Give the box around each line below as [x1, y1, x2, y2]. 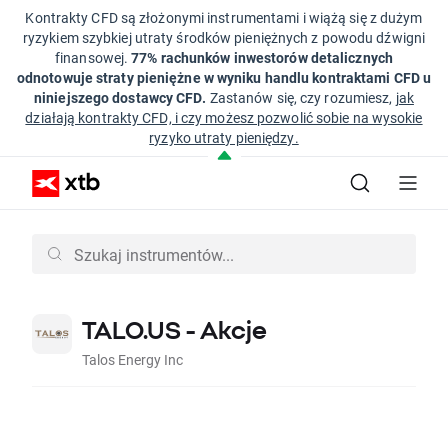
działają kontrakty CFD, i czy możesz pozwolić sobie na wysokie [25, 108, 423, 127]
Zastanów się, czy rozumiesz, [209, 88, 396, 107]
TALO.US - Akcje [82, 316, 267, 344]
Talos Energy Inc [82, 350, 183, 369]
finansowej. [55, 48, 132, 67]
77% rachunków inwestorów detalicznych [131, 48, 393, 67]
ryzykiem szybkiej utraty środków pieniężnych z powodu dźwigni [22, 28, 426, 47]
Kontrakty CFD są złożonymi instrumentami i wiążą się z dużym [25, 8, 423, 27]
